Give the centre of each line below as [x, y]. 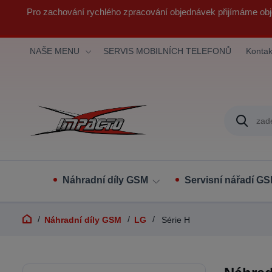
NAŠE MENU [55, 51]
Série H [175, 220]
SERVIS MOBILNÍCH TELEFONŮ [167, 51]
